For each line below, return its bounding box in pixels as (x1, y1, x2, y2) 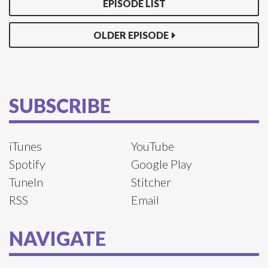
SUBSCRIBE (9, 93, 111, 117)
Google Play (130, 157, 192, 172)
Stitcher (130, 175, 171, 190)
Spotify (9, 157, 45, 172)
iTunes (9, 139, 42, 154)
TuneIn (9, 175, 43, 190)
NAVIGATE (9, 226, 106, 250)
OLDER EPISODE (93, 29, 169, 41)
